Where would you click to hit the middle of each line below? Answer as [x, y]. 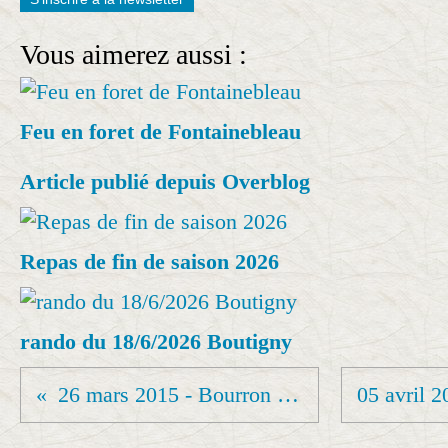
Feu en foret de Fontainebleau [160, 131]
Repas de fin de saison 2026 [149, 261]
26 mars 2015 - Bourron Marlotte [288, 394]
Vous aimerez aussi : [133, 54]
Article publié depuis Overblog [165, 181]
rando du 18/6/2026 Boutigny [156, 341]
